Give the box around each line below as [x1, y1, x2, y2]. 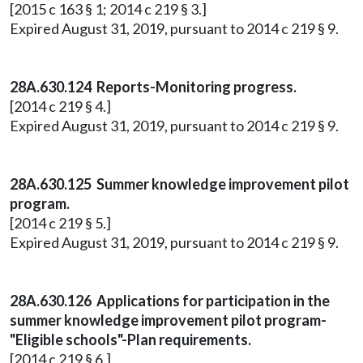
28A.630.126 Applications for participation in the [10, 292, 330, 310]
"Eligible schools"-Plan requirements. [10, 331, 251, 348]
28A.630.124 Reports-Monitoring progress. [10, 78, 297, 96]
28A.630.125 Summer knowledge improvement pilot [10, 175, 349, 193]
